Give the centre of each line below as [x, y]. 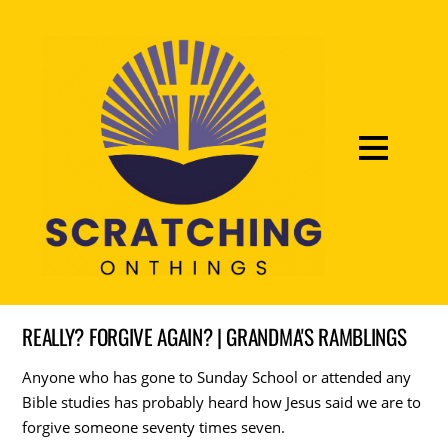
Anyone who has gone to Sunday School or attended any [217, 376]
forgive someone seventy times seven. [154, 426]
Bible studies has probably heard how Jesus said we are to [222, 401]
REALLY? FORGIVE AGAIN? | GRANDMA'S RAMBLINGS [214, 336]
